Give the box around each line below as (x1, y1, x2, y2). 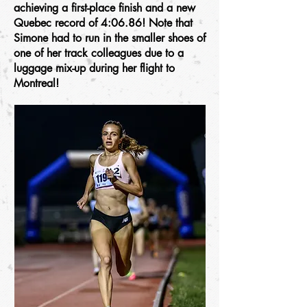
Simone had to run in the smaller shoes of (14, 31, 206, 45)
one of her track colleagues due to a (14, 46, 184, 60)
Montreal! (14, 76, 59, 90)
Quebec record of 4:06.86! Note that (14, 16, 193, 30)
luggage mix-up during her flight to (14, 61, 175, 75)
